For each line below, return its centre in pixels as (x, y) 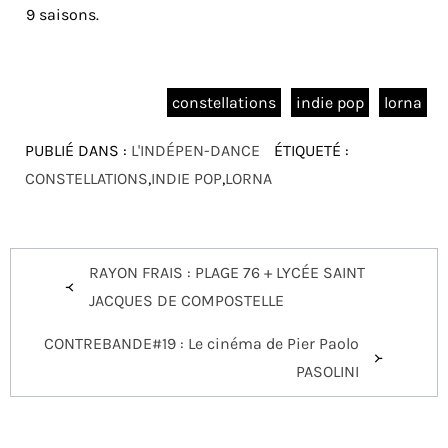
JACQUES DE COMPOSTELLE (186, 300)
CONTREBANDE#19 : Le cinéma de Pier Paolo (201, 343)
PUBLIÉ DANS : (78, 150)
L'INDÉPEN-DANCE (195, 150)
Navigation (84, 263)
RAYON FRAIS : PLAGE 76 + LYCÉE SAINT (227, 272)
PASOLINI (327, 371)
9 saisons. (62, 14)
